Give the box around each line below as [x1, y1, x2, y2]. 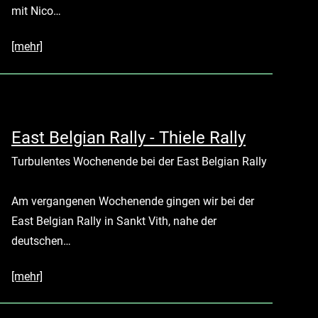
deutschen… [11, 234, 71, 248]
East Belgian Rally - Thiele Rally [11, 127, 246, 148]
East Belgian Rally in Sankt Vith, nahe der [11, 214, 216, 228]
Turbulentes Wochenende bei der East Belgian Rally [11, 154, 267, 168]
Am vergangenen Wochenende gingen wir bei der [11, 194, 254, 208]
